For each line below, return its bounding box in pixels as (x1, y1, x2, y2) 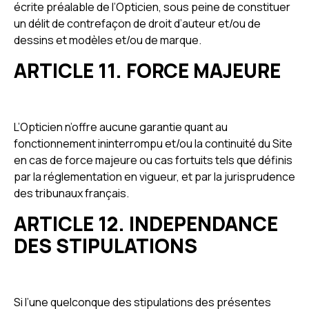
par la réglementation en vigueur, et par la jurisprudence (14, 169, 295, 184)
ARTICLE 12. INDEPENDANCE (14, 210, 278, 237)
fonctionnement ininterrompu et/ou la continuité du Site (14, 136, 292, 151)
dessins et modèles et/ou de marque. (14, 32, 201, 48)
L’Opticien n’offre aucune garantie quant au (14, 119, 228, 134)
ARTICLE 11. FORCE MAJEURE (14, 57, 281, 83)
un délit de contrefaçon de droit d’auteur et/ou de (14, 16, 261, 31)
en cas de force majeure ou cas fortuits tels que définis (14, 152, 292, 168)
